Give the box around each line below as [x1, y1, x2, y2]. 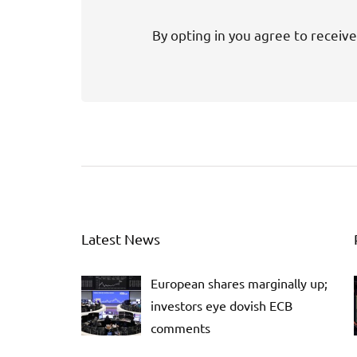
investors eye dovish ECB [151, 297, 292, 313]
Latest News [81, 230, 160, 247]
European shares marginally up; [151, 275, 328, 291]
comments [151, 320, 210, 335]
